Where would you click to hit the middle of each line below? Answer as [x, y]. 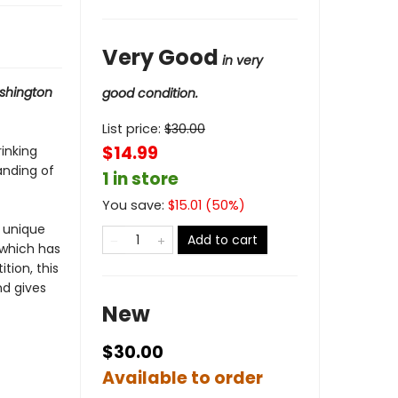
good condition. [150, 93]
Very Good [160, 57]
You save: [135, 205]
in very [243, 60]
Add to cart [223, 240]
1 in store [140, 179]
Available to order [183, 378]
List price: [133, 129]
